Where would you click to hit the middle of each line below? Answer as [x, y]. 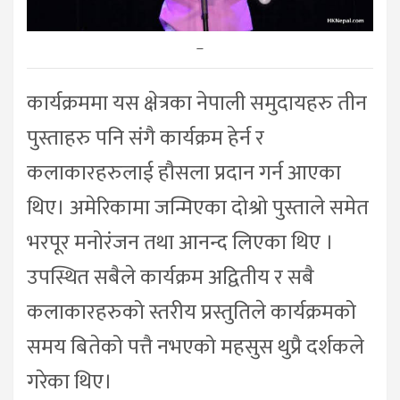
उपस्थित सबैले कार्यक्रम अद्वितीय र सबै [171, 277]
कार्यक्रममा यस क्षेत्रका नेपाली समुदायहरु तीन [197, 103]
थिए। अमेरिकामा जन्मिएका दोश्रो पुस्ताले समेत [198, 208]
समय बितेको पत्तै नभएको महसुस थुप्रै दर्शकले [196, 347]
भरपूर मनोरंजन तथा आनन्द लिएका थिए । [180, 242]
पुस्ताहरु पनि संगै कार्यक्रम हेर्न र [146, 138]
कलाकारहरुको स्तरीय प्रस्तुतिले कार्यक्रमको [192, 312]
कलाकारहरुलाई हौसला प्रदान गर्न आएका [184, 173]
